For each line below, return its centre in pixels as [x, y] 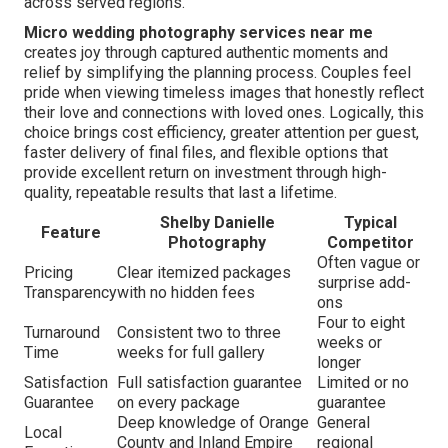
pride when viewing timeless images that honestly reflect [224, 93]
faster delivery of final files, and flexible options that [206, 153]
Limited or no [363, 383]
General [343, 423]
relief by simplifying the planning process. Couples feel [217, 73]
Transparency [70, 293]
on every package [178, 403]
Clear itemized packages [204, 273]
